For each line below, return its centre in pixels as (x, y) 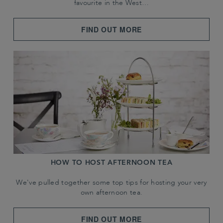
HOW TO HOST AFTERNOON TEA (111, 163)
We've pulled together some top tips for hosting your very (111, 183)
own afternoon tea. (111, 193)
